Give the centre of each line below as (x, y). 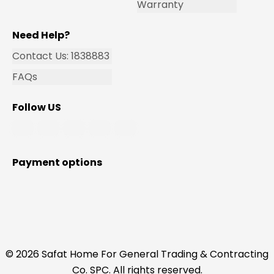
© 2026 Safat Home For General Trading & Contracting (137, 254)
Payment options (57, 162)
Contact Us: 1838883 (61, 56)
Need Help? (41, 35)
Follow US (37, 107)
